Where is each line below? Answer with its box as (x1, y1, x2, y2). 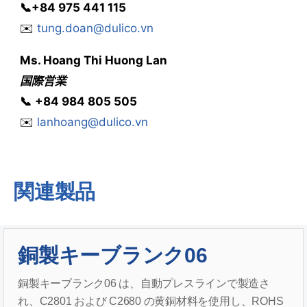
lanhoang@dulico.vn (36, 114, 148, 129)
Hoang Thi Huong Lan (40, 53, 167, 67)
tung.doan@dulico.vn (36, 21, 153, 35)
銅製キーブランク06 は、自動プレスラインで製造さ (18, 278, 270, 289)
